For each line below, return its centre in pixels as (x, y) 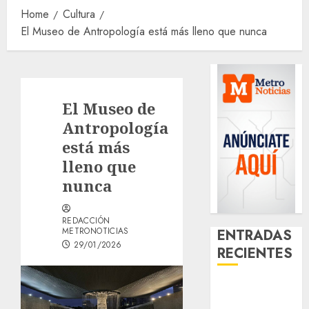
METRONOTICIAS (96, 231)
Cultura (79, 14)
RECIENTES (255, 253)
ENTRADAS (255, 235)
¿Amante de (249, 287)
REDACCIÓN (86, 220)
